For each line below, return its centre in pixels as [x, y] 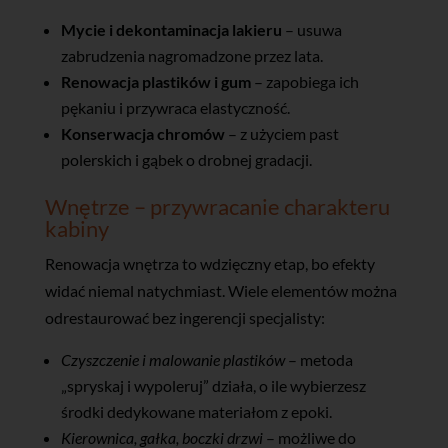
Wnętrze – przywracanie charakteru [217, 206]
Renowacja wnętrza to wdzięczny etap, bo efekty [209, 263]
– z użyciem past [281, 133]
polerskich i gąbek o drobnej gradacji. [186, 159]
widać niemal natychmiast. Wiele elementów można [220, 290]
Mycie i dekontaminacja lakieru [171, 29]
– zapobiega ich [304, 81]
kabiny [76, 228]
